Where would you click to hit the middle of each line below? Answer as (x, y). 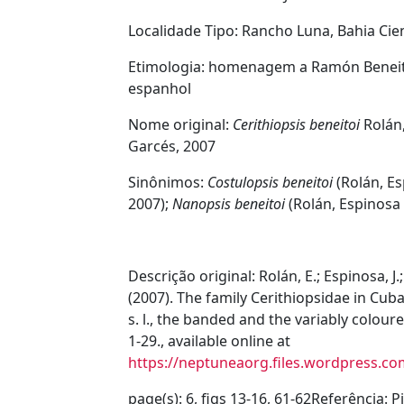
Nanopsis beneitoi (229, 204)
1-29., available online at (209, 341)
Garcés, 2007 (172, 146)
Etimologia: (168, 67)
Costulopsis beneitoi (268, 182)
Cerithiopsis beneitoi (298, 124)
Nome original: (180, 124)
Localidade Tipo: (185, 31)
